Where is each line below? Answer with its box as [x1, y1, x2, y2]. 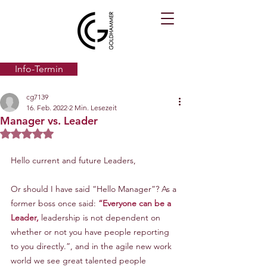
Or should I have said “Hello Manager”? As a [11, 184, 179, 194]
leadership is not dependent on [39, 212, 163, 223]
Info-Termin [14, 63, 63, 74]
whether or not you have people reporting [11, 226, 172, 237]
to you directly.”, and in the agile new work [11, 241, 174, 252]
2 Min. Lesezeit [69, 103, 117, 112]
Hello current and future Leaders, [11, 155, 136, 166]
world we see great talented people [11, 255, 148, 266]
